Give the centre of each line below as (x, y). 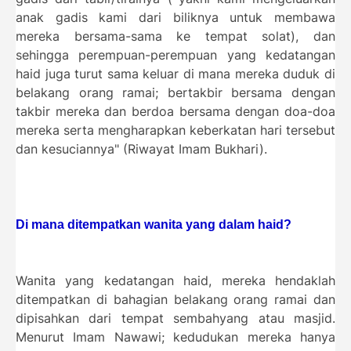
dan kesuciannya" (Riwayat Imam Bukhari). (141, 149)
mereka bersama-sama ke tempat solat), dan (175, 36)
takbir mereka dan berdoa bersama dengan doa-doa (175, 111)
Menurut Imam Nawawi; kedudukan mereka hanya (175, 337)
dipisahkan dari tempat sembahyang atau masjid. (175, 318)
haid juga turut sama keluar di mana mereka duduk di (175, 74)
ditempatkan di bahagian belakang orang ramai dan (175, 299)
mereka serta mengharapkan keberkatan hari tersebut (175, 130)
